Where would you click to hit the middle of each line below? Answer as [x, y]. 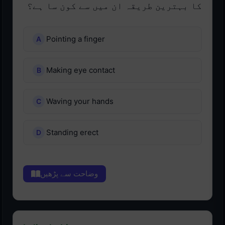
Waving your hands [80, 101]
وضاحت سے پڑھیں [69, 174]
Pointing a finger [76, 39]
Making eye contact [81, 70]
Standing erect [72, 133]
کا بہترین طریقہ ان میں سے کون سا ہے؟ [115, 6]
